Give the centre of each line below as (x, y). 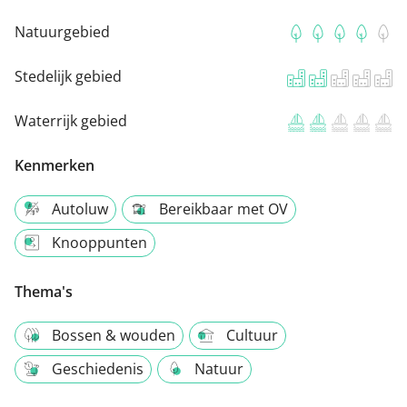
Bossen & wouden (114, 336)
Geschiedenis (98, 369)
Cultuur (252, 336)
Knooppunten (99, 243)
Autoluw (80, 209)
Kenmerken (55, 166)
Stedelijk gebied (68, 77)
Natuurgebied (62, 32)
